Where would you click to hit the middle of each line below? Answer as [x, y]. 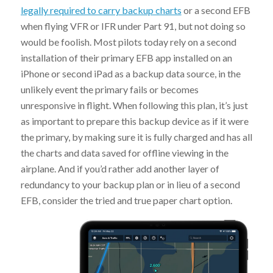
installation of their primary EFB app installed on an [126, 58]
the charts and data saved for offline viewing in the [124, 153]
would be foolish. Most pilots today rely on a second [128, 42]
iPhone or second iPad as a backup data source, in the [130, 74]
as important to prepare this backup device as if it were [134, 121]
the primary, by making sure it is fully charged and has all [136, 137]
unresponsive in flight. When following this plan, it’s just [134, 105]
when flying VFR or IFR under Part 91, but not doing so [133, 26]
